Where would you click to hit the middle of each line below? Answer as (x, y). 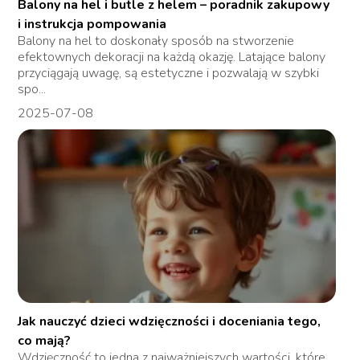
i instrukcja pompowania (92, 25)
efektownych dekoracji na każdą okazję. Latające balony (172, 57)
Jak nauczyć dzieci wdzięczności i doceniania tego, (170, 322)
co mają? (45, 341)
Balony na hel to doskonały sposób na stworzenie (156, 41)
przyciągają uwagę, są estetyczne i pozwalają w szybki (169, 74)
